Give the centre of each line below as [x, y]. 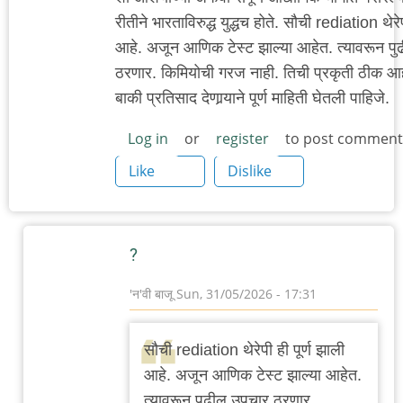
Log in [148, 139]
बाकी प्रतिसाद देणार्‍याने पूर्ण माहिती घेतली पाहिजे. [252, 99]
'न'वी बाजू [151, 294]
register [242, 139]
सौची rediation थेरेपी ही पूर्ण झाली [244, 350]
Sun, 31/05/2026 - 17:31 [245, 294]
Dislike [250, 171]
